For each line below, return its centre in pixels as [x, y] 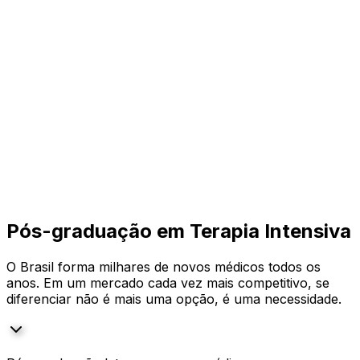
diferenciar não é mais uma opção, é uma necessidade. [174, 299]
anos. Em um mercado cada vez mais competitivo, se [168, 282]
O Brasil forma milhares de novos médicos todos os [164, 266]
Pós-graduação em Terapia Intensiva [179, 231]
